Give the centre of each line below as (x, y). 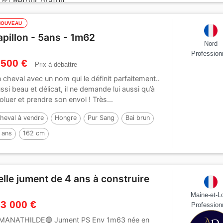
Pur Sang (101, 117)
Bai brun (138, 117)
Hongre (66, 117)
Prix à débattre (56, 64)
